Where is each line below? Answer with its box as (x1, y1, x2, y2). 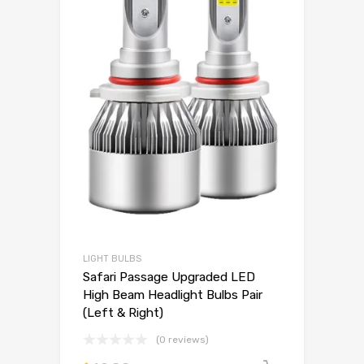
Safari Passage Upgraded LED (83, 269, 255, 284)
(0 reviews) (156, 333, 209, 345)
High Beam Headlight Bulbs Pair (83, 287, 262, 302)
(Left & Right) (83, 305, 163, 320)
